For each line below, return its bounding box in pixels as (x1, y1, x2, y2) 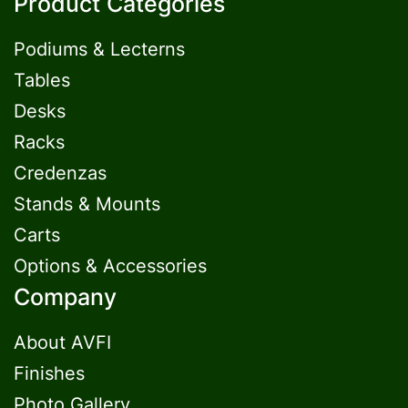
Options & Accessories (14, 255, 207, 277)
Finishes (14, 362, 85, 384)
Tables (14, 69, 70, 91)
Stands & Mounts (14, 193, 160, 215)
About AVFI (14, 331, 111, 353)
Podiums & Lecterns (14, 38, 185, 60)
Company (14, 283, 117, 311)
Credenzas (14, 162, 107, 184)
